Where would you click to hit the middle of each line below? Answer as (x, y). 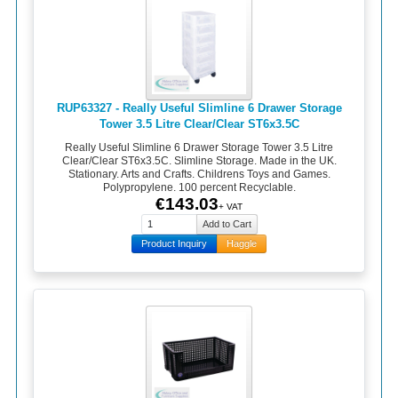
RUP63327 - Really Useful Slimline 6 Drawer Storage (199, 107)
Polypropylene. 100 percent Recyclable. (199, 187)
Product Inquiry (174, 244)
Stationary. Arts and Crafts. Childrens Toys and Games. (199, 174)
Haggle (242, 244)
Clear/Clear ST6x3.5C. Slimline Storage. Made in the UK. (199, 160)
